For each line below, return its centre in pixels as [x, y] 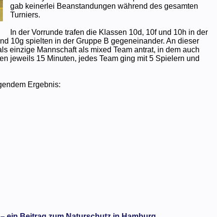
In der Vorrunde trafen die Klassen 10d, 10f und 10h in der [109, 32]
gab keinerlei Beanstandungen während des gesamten [104, 6]
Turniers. [25, 15]
